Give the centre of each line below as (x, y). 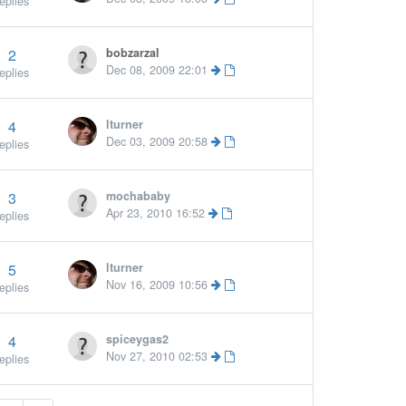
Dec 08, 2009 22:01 (157, 70)
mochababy (139, 196)
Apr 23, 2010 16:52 (156, 213)
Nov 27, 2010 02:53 (157, 356)
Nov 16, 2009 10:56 (157, 285)
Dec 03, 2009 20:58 (157, 141)
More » (205, 133)
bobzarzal (133, 53)
